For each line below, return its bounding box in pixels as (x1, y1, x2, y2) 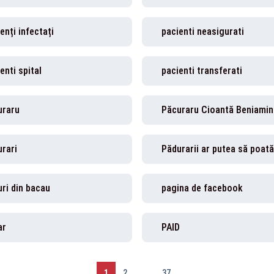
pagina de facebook (161, 182, 243, 194)
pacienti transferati (161, 65, 242, 76)
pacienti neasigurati (161, 26, 244, 37)
